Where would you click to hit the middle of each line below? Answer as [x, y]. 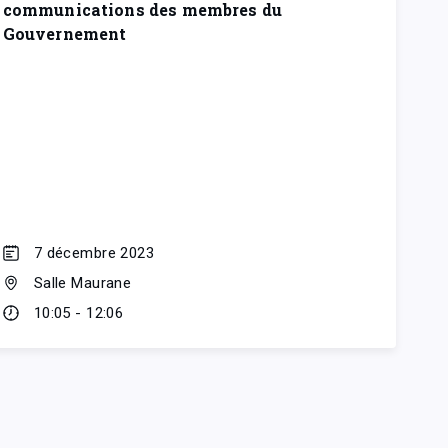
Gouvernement [64, 33]
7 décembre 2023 [94, 252]
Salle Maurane [82, 282]
